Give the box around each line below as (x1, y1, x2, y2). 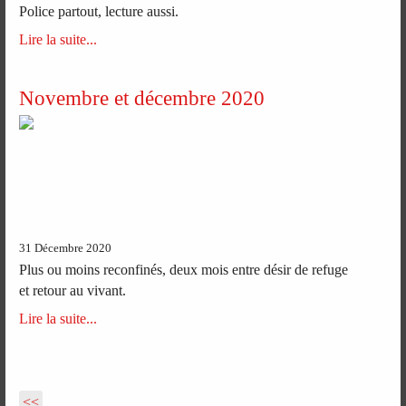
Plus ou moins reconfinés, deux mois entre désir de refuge (19, 262, 349, 278)
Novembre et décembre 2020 (19, 85, 266, 110)
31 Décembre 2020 (19, 242, 112, 256)
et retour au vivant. (19, 283, 127, 299)
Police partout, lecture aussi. (19, 4, 179, 20)
